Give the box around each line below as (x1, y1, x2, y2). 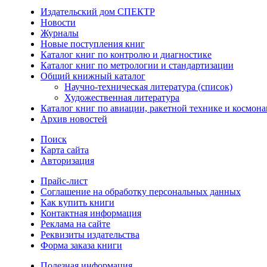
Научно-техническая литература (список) (64, 82, 232, 92)
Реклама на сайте (40, 219, 110, 229)
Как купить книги (40, 197, 114, 208)
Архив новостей (40, 114, 107, 125)
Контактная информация (40, 208, 141, 219)
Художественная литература (64, 92, 179, 103)
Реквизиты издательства (40, 229, 139, 240)
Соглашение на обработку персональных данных (40, 187, 241, 197)
